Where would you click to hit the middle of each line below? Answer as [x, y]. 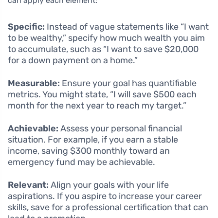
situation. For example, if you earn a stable [93, 140]
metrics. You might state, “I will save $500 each [102, 94]
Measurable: [34, 83]
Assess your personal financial [120, 128]
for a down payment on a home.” [73, 60]
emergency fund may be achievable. [82, 162]
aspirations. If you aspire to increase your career [105, 196]
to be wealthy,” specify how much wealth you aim [106, 38]
